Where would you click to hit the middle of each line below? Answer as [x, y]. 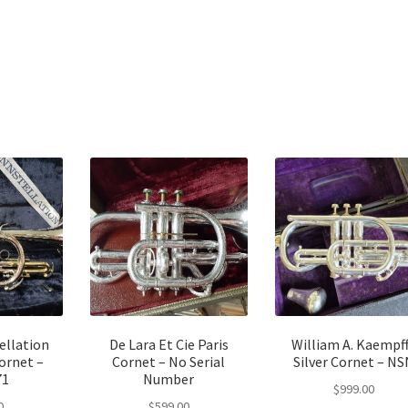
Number [169, 379]
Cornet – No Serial [169, 362]
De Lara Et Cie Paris [168, 345]
